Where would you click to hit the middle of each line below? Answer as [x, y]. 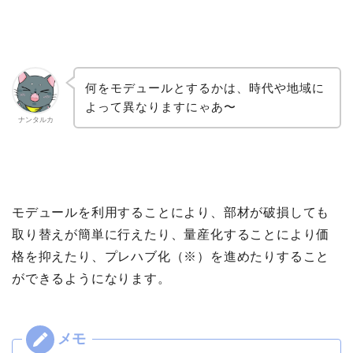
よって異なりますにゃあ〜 [160, 107]
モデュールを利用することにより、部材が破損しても [171, 213]
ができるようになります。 [91, 279]
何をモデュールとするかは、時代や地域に [204, 88]
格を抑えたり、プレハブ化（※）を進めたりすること [171, 257]
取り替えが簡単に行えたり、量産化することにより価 [171, 235]
